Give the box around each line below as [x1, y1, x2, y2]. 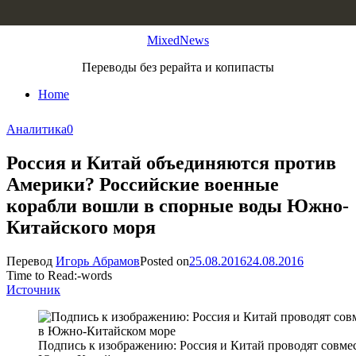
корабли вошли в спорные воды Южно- [6, 195, 349, 216]
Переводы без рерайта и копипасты [82, 60, 274, 74]
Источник [6, 282, 60, 296]
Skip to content [6, 6, 82, 20]
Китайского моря [6, 216, 156, 238]
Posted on [140, 253, 189, 268]
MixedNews [147, 33, 209, 47]
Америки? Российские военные [6, 173, 279, 195]
